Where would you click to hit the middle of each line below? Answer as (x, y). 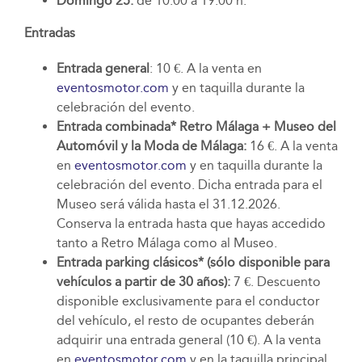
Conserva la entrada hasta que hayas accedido (191, 224)
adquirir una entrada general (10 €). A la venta (188, 340)
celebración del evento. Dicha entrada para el (189, 185)
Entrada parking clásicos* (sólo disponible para (193, 263)
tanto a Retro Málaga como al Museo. (166, 243)
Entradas (49, 33)
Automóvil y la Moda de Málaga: (153, 146)
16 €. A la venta (293, 146)
